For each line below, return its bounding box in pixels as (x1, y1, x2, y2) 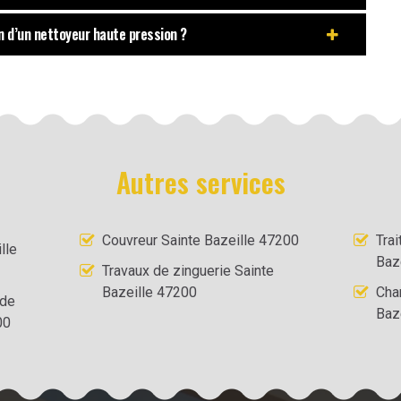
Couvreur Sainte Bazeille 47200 (102, 232, 300, 249)
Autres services (115, 162, 286, 202)
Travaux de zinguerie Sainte (102, 262, 275, 279)
